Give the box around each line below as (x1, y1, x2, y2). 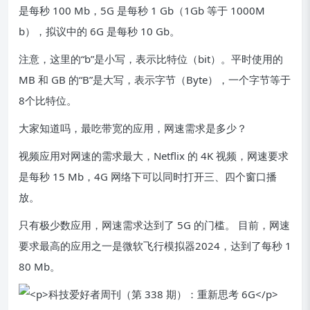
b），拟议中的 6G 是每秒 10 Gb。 (19, 24, 180, 38)
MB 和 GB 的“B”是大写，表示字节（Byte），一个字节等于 (19, 73, 291, 86)
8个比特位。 (19, 93, 77, 107)
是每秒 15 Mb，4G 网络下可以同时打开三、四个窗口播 (19, 170, 277, 183)
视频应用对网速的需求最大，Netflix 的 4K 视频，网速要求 (19, 149, 289, 163)
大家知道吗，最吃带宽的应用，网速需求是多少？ (19, 121, 247, 135)
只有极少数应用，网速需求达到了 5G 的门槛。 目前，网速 (19, 218, 290, 232)
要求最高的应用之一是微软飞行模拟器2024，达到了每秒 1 (19, 239, 291, 253)
